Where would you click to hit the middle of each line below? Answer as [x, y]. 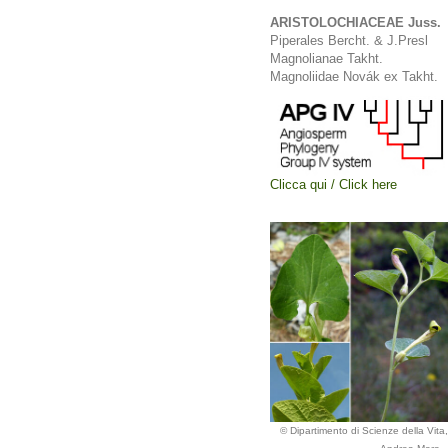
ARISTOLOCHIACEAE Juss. [355, 22]
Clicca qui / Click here [333, 184]
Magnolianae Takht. [326, 58]
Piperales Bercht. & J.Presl [349, 40]
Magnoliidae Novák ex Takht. [354, 76]
